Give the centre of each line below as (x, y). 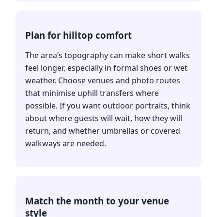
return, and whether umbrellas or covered (103, 131)
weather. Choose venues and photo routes (103, 81)
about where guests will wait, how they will (104, 118)
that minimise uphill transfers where (92, 93)
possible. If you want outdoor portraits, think (108, 106)
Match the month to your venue (97, 201)
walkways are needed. (66, 144)
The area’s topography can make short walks (108, 55)
